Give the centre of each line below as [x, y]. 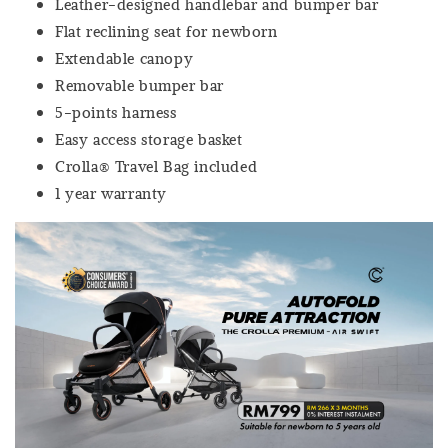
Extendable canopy [124, 57]
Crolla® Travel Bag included [156, 165]
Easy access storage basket [149, 138]
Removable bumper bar [139, 84]
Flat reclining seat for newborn [166, 30]
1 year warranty [111, 192]
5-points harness [116, 111]
